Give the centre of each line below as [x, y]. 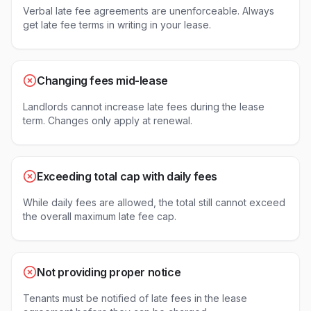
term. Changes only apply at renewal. [108, 120]
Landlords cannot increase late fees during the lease [144, 107]
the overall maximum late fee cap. [100, 216]
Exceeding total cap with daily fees [127, 176]
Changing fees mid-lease [102, 81]
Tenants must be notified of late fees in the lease [135, 298]
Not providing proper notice [109, 272]
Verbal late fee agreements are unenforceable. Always [149, 11]
